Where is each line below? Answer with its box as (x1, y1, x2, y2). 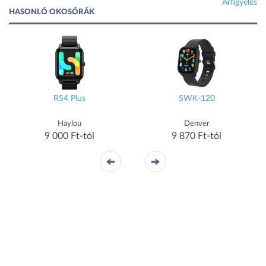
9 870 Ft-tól (172, 131, 221, 141)
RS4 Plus (53, 94, 85, 103)
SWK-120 (178, 94, 215, 103)
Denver (183, 120, 210, 128)
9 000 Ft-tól (45, 131, 94, 141)
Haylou (58, 120, 81, 128)
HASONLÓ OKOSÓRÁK (9, 8, 94, 17)
